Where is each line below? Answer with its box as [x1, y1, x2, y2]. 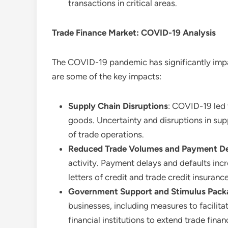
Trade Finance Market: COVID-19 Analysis [52, 27, 216, 38]
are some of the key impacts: [52, 71, 161, 81]
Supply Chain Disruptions [68, 101, 168, 111]
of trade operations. [68, 129, 144, 139]
